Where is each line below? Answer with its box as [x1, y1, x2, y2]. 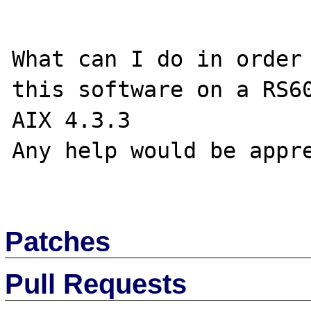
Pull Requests [5, 268, 187, 299]
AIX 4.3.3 [12, 107, 131, 133]
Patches [5, 226, 111, 257]
